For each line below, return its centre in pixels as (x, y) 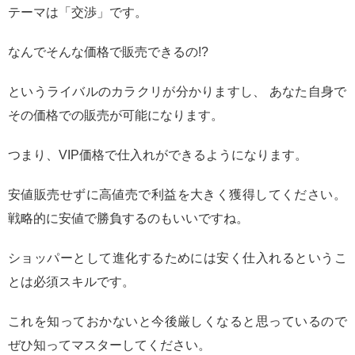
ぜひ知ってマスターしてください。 (109, 345)
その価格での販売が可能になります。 (116, 116)
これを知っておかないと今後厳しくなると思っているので (177, 322)
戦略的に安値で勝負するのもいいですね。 (128, 219)
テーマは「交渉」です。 (78, 13)
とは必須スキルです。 (71, 282)
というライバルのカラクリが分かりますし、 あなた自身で (177, 92)
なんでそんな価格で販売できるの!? (108, 52)
